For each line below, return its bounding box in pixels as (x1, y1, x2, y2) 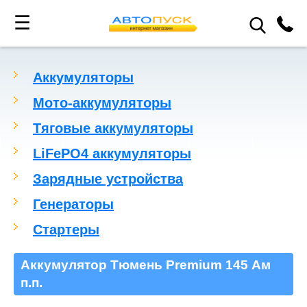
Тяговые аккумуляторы (33, 121, 193, 136)
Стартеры (33, 222, 99, 237)
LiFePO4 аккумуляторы (33, 146, 191, 161)
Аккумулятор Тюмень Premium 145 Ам (21, 258, 271, 272)
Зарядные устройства (33, 171, 183, 186)
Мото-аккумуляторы (33, 95, 171, 110)
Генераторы (33, 197, 114, 212)
